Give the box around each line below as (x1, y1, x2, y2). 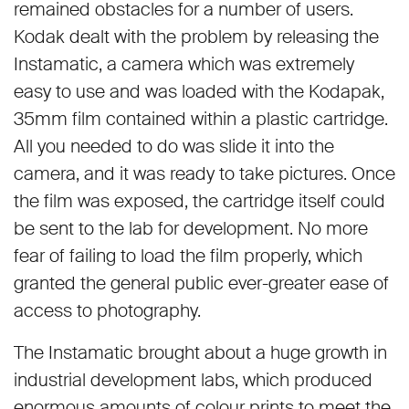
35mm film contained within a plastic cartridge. (14, 106, 388, 131)
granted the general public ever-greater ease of (14, 270, 389, 295)
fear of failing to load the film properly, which (14, 243, 362, 267)
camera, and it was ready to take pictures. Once (14, 161, 395, 185)
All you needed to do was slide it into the (14, 133, 334, 158)
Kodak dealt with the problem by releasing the (14, 24, 379, 48)
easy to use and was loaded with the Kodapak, (14, 79, 384, 103)
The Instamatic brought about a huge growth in (14, 340, 387, 364)
